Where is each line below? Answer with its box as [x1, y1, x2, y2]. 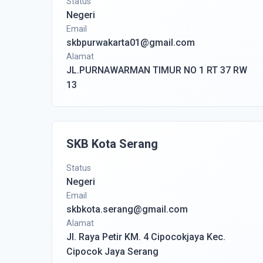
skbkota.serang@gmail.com [66, 204, 188, 215]
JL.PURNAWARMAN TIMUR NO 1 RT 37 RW [66, 65, 247, 76]
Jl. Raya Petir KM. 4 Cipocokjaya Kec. [66, 231, 225, 242]
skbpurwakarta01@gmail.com [66, 37, 195, 48]
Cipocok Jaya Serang [66, 246, 159, 257]
